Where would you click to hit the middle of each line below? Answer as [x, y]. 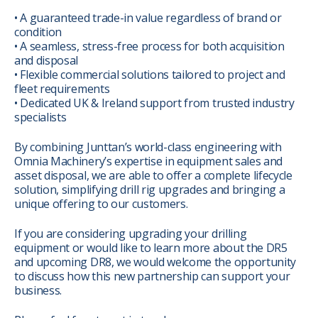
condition [38, 32]
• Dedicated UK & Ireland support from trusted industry [154, 103]
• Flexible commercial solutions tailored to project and [150, 75]
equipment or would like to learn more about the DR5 [151, 248]
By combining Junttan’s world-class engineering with [148, 147]
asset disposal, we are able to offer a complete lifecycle [153, 175]
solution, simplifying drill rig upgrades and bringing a [150, 190]
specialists [40, 117]
